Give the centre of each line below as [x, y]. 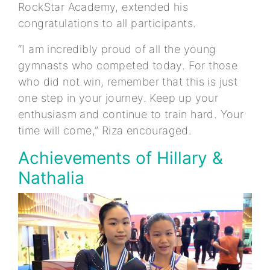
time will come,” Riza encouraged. [105, 131]
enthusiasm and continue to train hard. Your [131, 115]
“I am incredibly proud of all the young [117, 49]
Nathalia [51, 178]
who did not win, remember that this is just [128, 82]
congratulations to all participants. [109, 24]
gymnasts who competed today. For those [128, 66]
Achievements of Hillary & [121, 158]
